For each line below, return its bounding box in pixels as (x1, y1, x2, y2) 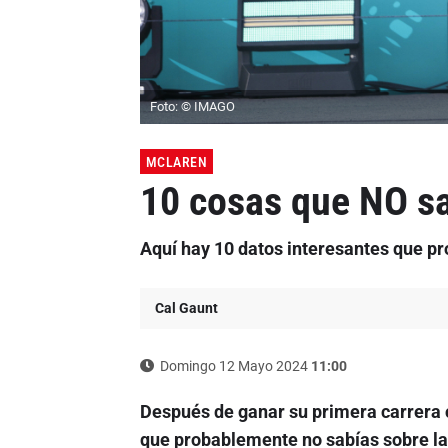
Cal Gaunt (154, 300, 218, 317)
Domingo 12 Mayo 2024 (156, 358, 311, 375)
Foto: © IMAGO (149, 99, 235, 115)
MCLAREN (145, 154, 207, 171)
